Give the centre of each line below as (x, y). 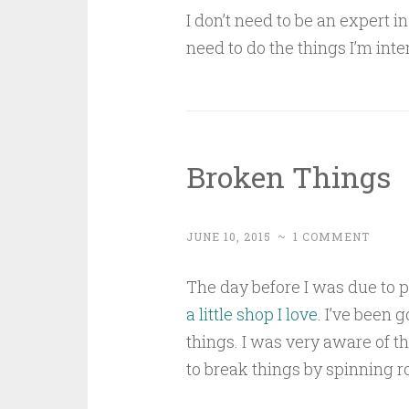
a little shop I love (252, 314)
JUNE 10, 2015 (228, 236)
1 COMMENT (331, 236)
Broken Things (288, 177)
